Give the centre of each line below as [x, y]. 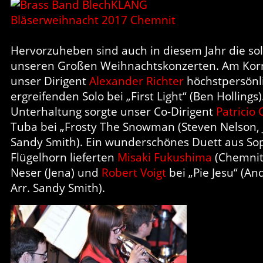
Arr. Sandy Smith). [58, 188]
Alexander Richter [136, 81]
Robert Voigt [134, 172]
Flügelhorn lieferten [64, 157]
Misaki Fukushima [165, 157]
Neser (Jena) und [56, 172]
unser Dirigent [50, 81]
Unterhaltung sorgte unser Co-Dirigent [113, 111]
